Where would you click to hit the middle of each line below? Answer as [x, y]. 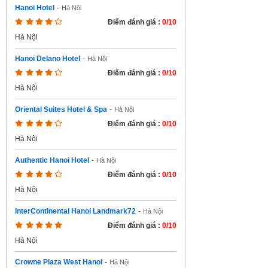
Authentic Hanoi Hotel [52, 160]
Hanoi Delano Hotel [48, 59]
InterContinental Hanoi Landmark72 [75, 211]
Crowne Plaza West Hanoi [59, 262]
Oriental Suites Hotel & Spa [61, 109]
